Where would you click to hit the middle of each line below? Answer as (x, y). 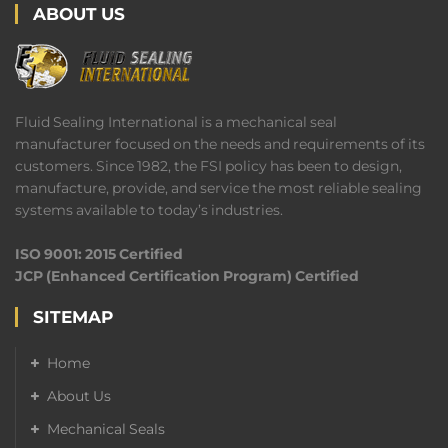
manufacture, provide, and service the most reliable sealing (218, 187)
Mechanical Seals (106, 428)
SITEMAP (73, 316)
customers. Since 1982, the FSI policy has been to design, (208, 165)
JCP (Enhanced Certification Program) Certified (187, 275)
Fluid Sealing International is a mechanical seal (176, 121)
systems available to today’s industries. (149, 209)
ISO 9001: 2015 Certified (99, 253)
